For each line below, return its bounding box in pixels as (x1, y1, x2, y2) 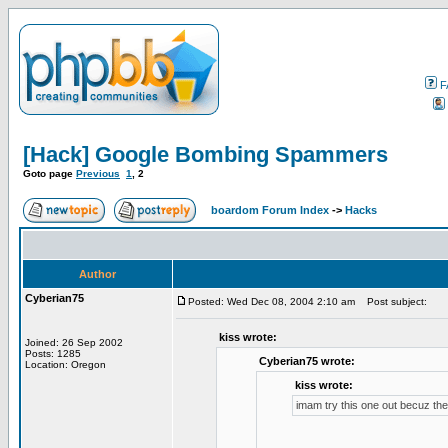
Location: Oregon (25, 359, 106, 370)
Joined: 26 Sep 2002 (25, 337, 123, 348)
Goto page (23, 168, 76, 179)
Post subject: (358, 296, 427, 307)
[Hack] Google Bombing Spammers (23, 142, 388, 167)
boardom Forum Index (211, 204, 329, 216)
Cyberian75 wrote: (259, 355, 355, 367)
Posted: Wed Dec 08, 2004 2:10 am (188, 296, 355, 307)
